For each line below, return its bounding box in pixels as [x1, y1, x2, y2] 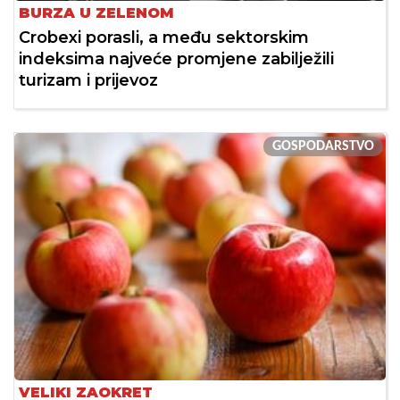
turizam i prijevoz [19, 71, 158, 91]
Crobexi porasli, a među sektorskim [19, 28, 309, 48]
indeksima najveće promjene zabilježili [19, 49, 334, 70]
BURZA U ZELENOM [19, 4, 174, 22]
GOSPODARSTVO [272, 139, 374, 154]
